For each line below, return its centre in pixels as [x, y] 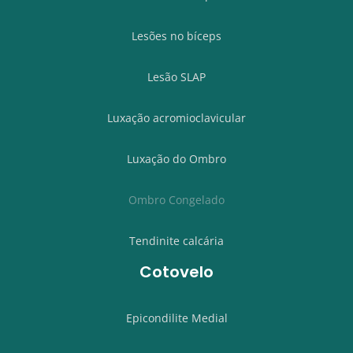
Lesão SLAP [176, 77]
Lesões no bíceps [176, 36]
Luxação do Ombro [176, 159]
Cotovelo [176, 272]
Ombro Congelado [176, 200]
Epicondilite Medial [176, 318]
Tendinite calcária [176, 241]
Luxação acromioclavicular [176, 118]
